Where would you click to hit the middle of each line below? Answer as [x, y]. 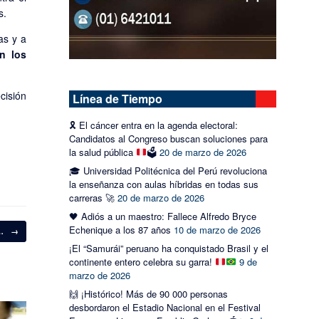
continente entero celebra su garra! [142, 262]
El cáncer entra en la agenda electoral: [157, 125]
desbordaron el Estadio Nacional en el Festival [165, 308]
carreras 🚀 [92, 198]
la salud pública [103, 152]
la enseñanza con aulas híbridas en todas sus [164, 184]
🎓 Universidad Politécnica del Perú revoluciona [168, 171]
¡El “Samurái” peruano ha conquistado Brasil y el [169, 249]
